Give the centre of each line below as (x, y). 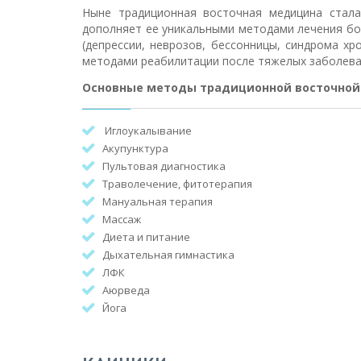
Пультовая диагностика (164, 166)
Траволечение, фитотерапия (177, 184)
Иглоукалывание (147, 131)
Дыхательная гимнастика (168, 255)
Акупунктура (135, 148)
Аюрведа (126, 290)
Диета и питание (146, 237)
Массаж (122, 219)
